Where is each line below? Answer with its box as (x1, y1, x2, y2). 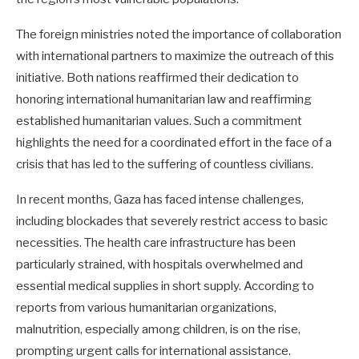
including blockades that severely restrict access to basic (16, 213, 328, 228)
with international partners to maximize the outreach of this (16, 48, 334, 63)
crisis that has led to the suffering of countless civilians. (16, 156, 313, 171)
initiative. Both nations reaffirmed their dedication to (16, 70, 299, 85)
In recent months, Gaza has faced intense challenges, (16, 192, 304, 207)
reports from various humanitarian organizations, (16, 300, 276, 315)
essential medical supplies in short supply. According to (16, 278, 314, 293)
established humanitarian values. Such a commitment (16, 113, 302, 128)
